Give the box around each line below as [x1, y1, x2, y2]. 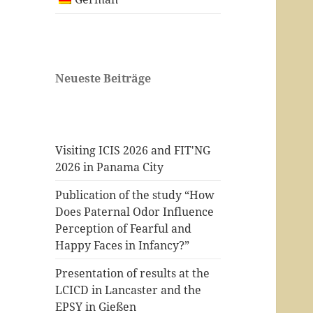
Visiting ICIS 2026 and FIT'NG [55, 142, 211, 158]
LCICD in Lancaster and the [55, 282, 202, 298]
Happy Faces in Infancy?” [55, 237, 190, 253]
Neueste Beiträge [55, 70, 152, 86]
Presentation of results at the [55, 265, 210, 281]
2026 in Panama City [55, 159, 164, 175]
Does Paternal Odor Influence [55, 203, 214, 219]
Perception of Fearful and [55, 220, 192, 236]
